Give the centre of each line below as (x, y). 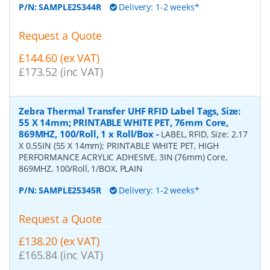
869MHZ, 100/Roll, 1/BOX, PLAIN (81, 168)
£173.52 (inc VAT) (61, 71)
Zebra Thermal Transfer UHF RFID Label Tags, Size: (130, 111)
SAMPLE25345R (70, 190)
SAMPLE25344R (70, 7)
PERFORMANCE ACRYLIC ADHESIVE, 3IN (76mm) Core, (123, 157)
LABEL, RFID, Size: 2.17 (205, 134)
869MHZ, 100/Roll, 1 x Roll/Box (86, 133)
